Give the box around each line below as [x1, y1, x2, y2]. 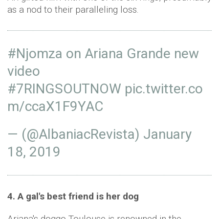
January [143, 126, 192, 143]
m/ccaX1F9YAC [7, 98, 103, 115]
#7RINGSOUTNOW [7, 81, 121, 97]
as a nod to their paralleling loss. [7, 4, 139, 16]
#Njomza [7, 45, 63, 62]
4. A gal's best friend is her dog [7, 191, 139, 202]
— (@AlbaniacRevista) [7, 126, 143, 143]
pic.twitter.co [125, 81, 203, 97]
